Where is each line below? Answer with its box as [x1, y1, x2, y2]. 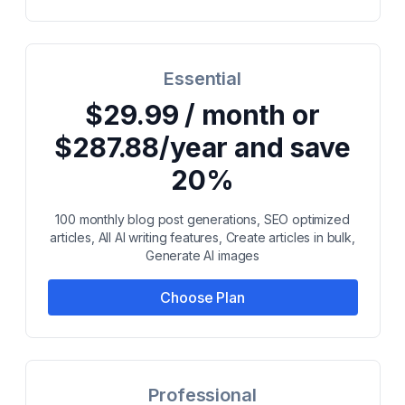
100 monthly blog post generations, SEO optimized [55, 212, 350, 227]
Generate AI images [145, 248, 260, 263]
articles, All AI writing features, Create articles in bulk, [50, 230, 355, 245]
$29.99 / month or [85, 99, 320, 131]
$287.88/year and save [54, 131, 351, 164]
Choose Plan [160, 288, 245, 306]
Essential [164, 68, 241, 89]
